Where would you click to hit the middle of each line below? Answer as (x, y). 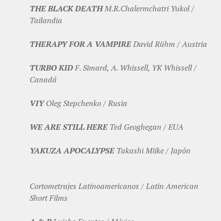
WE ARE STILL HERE (69, 127)
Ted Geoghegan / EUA (146, 127)
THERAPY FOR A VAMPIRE (80, 44)
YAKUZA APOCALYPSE (72, 151)
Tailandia (46, 20)
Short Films (49, 198)
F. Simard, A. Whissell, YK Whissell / (135, 68)
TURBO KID (51, 68)
